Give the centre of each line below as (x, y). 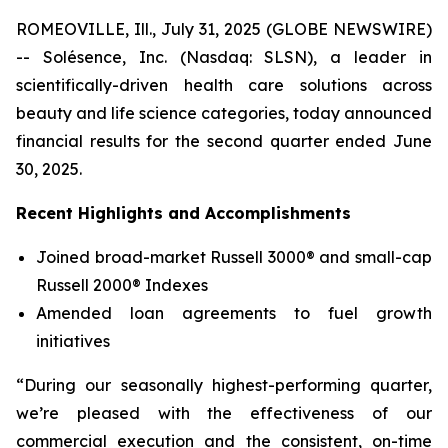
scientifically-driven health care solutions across (224, 85)
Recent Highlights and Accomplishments (183, 213)
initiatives (73, 341)
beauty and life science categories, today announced (224, 113)
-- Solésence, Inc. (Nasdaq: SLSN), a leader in (224, 57)
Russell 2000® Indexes (122, 285)
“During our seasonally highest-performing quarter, (224, 385)
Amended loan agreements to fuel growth (234, 313)
